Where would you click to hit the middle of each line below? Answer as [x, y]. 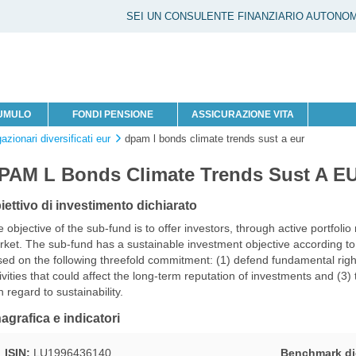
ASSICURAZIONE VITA [243, 114]
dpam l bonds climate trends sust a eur [215, 139]
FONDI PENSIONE [112, 114]
